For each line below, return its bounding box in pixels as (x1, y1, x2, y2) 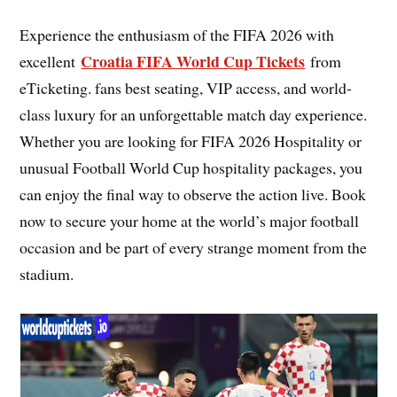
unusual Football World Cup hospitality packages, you (19, 157, 363, 179)
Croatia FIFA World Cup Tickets (81, 50, 306, 74)
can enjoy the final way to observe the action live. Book (19, 183, 367, 206)
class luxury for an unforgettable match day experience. (19, 104, 368, 126)
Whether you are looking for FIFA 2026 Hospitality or (19, 130, 362, 152)
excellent (19, 51, 82, 73)
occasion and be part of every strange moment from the (19, 237, 368, 259)
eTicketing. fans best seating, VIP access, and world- (19, 77, 353, 99)
